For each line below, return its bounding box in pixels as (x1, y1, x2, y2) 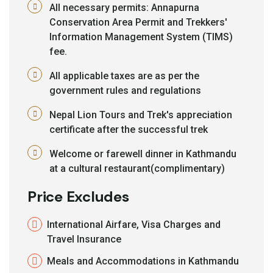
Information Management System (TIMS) (49, 30, 233, 43)
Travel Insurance (47, 233, 121, 245)
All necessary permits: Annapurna (49, 1, 199, 13)
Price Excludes (27, 186, 129, 206)
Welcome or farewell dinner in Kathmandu (49, 147, 236, 160)
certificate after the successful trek (49, 123, 208, 135)
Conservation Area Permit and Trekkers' (49, 16, 227, 28)
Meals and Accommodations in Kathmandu (47, 255, 239, 267)
